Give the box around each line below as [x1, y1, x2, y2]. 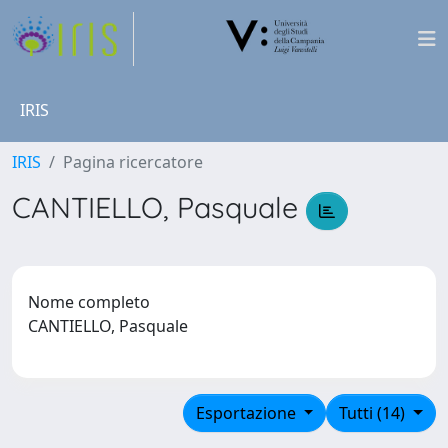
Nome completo [28, 290, 150, 313]
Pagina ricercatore [63, 151, 203, 173]
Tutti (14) [339, 401, 410, 424]
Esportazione [195, 401, 300, 424]
